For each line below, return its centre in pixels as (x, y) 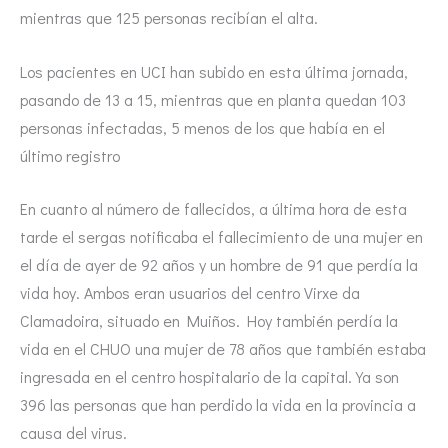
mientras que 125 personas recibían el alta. (169, 18)
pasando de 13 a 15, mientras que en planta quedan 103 (213, 99)
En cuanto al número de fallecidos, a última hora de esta (213, 209)
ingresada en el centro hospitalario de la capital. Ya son (209, 377)
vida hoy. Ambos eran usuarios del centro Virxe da (190, 293)
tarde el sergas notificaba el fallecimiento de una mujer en (221, 237)
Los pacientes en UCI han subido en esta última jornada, (214, 71)
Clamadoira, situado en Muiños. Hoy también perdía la (209, 321)
